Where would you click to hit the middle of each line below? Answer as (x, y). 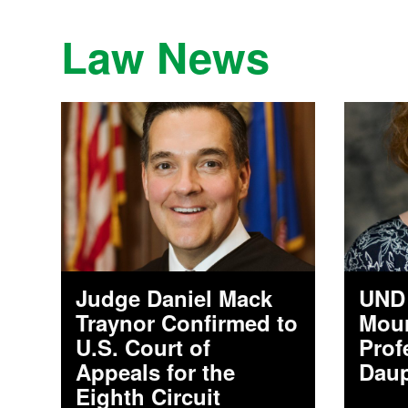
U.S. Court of (143, 347)
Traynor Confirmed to (187, 322)
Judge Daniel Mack (174, 297)
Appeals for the (156, 371)
